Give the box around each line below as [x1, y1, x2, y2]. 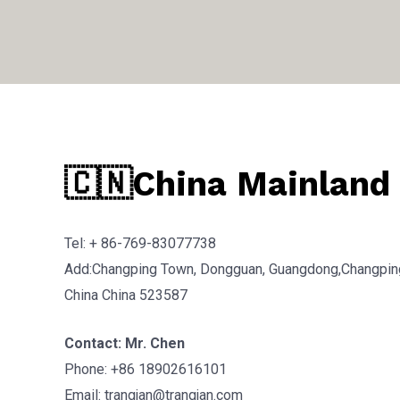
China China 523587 [64, 286, 187, 304]
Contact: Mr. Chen [64, 335, 185, 353]
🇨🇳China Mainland [64, 164, 390, 204]
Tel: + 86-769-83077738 [64, 234, 216, 252]
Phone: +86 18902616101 [64, 361, 227, 379]
